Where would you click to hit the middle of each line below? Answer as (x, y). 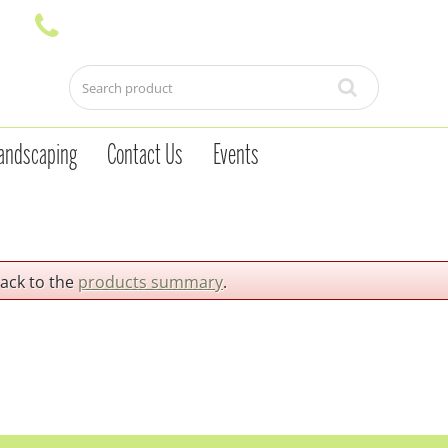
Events (236, 156)
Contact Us (145, 156)
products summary (150, 282)
